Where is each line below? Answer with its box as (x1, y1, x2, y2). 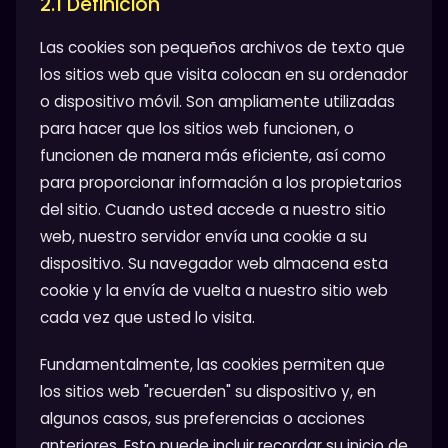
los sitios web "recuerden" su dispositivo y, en (40, 380, 376, 402)
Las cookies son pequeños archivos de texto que (40, 37, 405, 59)
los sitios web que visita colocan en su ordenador (40, 64, 408, 86)
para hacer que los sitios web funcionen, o (40, 118, 354, 140)
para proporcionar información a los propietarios (40, 172, 402, 194)
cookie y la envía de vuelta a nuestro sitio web (40, 280, 388, 302)
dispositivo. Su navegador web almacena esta (40, 253, 388, 275)
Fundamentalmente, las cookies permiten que (40, 353, 385, 375)
